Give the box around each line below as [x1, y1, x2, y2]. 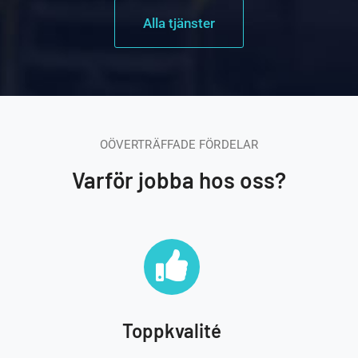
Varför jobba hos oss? [72, 166, 286, 193]
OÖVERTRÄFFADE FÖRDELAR [99, 137, 259, 152]
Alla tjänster [143, 15, 215, 31]
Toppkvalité [122, 319, 222, 342]
